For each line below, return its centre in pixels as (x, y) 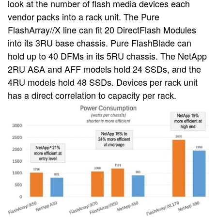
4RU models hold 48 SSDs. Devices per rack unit (103, 82)
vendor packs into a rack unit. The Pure (84, 17)
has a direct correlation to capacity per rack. (92, 95)
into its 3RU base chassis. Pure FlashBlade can (100, 43)
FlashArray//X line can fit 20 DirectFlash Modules (102, 30)
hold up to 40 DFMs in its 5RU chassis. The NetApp (107, 56)
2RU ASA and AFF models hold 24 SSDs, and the (104, 69)
